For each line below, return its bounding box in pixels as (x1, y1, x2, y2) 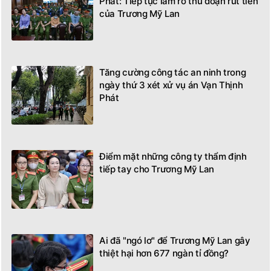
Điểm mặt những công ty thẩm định (99, 150, 247, 162)
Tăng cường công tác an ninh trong (99, 66, 246, 78)
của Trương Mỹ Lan (99, 7, 180, 19)
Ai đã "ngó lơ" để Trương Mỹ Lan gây (99, 234, 250, 246)
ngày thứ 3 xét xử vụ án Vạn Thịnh (99, 79, 243, 91)
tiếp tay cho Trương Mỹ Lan (99, 163, 214, 175)
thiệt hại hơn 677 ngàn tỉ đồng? (99, 247, 229, 259)
